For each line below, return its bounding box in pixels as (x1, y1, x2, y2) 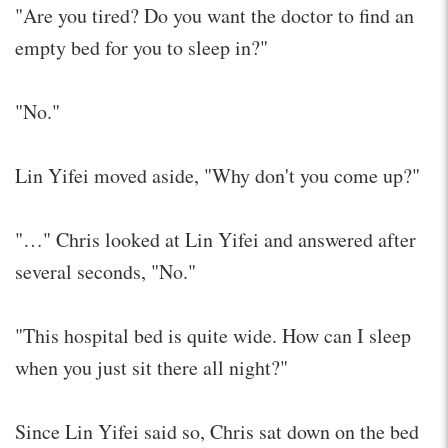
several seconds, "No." (15, 257, 196, 285)
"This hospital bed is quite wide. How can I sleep (15, 321, 411, 349)
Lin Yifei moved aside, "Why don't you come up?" (15, 161, 420, 189)
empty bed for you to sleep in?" (15, 33, 268, 61)
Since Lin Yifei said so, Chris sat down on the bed (15, 417, 419, 445)
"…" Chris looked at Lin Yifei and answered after (15, 225, 416, 253)
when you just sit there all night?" (15, 353, 288, 381)
